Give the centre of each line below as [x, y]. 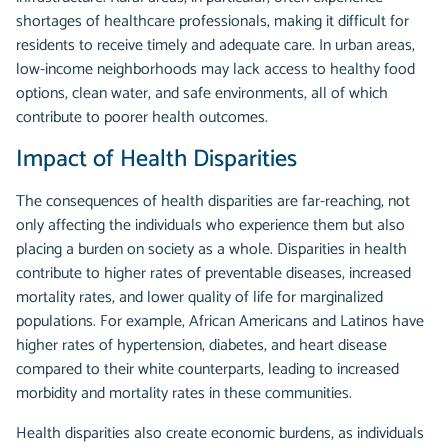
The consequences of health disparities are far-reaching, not [213, 202]
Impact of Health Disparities [156, 160]
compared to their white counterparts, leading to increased [207, 370]
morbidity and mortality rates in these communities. [184, 394]
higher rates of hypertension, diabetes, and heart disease [201, 346]
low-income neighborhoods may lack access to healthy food [215, 70]
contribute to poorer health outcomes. [142, 118]
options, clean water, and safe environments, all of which [202, 94]
